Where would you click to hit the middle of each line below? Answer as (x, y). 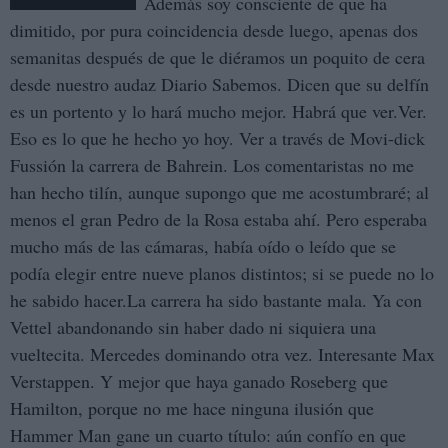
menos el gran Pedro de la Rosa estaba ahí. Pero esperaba (218, 219)
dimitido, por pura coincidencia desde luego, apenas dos (214, 30)
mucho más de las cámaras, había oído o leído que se (203, 246)
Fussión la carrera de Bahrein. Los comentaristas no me (212, 165)
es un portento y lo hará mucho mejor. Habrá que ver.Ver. (218, 111)
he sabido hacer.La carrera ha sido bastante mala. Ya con (216, 300)
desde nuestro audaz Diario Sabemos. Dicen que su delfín (219, 84)
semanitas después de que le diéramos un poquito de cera (217, 57)
